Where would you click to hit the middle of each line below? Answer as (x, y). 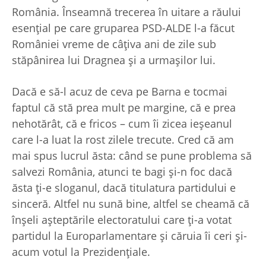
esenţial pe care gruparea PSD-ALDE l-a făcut (123, 28)
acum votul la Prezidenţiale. (81, 251)
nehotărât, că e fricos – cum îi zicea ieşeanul (122, 123)
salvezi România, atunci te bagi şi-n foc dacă (122, 171)
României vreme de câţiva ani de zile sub (114, 44)
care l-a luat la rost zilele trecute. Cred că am (123, 139)
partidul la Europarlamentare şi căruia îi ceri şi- (129, 235)
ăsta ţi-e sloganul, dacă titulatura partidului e (124, 187)
